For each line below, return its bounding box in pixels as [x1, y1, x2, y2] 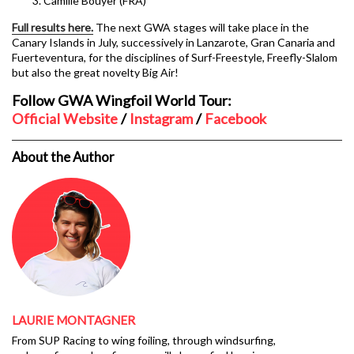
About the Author [12, 149, 115, 166]
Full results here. [12, 21, 93, 35]
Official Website [12, 110, 118, 128]
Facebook [205, 110, 266, 128]
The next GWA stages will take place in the [93, 21, 309, 35]
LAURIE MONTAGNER [12, 313, 135, 328]
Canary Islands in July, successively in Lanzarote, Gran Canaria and [12, 36, 335, 50]
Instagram [130, 110, 193, 128]
